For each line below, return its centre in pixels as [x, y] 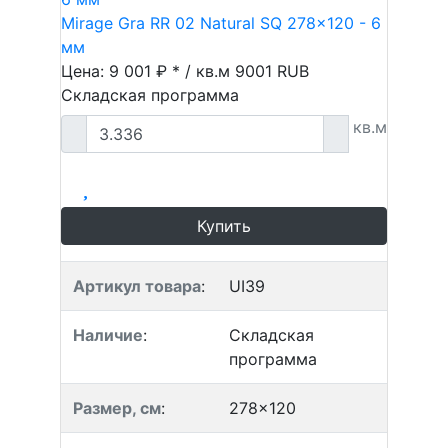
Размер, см [117, 408]
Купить [224, 226]
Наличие [108, 335]
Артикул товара [137, 286]
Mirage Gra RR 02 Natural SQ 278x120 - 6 [221, 23]
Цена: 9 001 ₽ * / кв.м [148, 71]
